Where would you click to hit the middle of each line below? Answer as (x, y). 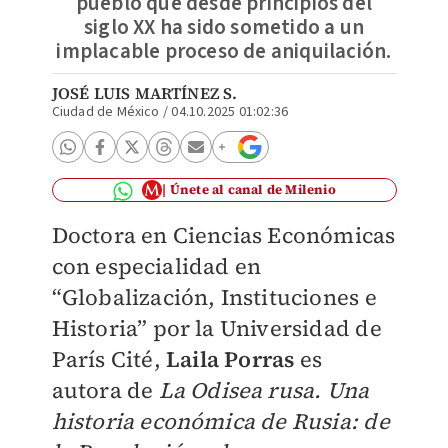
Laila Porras (230, 359)
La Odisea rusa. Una (264, 390)
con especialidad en (156, 266)
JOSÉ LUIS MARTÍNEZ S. (144, 93)
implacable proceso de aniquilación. (224, 51)
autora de (105, 390)
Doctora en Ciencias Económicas (223, 235)
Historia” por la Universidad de (216, 328)
